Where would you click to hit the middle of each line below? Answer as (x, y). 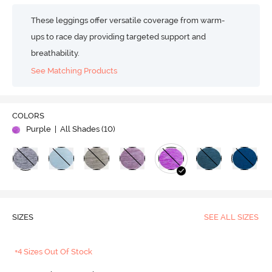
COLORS (28, 116)
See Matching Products (74, 70)
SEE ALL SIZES (231, 217)
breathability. (56, 53)
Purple (38, 129)
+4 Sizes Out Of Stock (54, 252)
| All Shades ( (78, 129)
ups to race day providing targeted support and (119, 37)
